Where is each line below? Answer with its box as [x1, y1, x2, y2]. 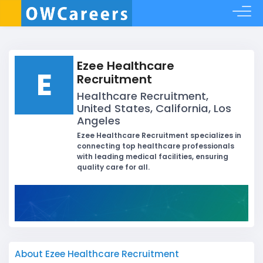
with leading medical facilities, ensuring [77, 151, 228, 161]
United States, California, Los [77, 101, 231, 116]
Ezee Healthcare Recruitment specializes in [77, 130, 241, 140]
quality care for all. [77, 162, 150, 172]
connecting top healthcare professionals [77, 141, 234, 151]
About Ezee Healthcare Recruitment [15, 248, 179, 261]
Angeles [77, 113, 120, 128]
